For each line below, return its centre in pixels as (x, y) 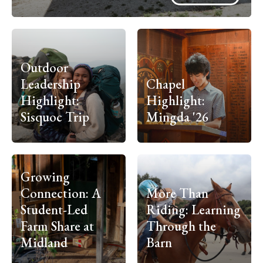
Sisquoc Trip (55, 117)
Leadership (50, 84)
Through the (181, 226)
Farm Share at (57, 226)
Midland (44, 243)
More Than (177, 193)
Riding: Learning (193, 210)
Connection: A (61, 193)
